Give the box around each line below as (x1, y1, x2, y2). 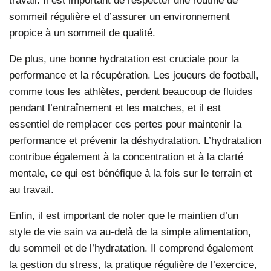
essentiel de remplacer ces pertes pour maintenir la (9, 117, 241, 130)
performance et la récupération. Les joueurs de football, (9, 68, 259, 81)
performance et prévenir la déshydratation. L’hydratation (9, 134, 261, 146)
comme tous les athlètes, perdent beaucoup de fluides (9, 85, 253, 97)
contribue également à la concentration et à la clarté (9, 150, 243, 163)
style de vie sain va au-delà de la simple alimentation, (9, 225, 251, 238)
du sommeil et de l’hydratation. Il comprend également (9, 241, 253, 254)
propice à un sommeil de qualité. (9, 26, 155, 39)
